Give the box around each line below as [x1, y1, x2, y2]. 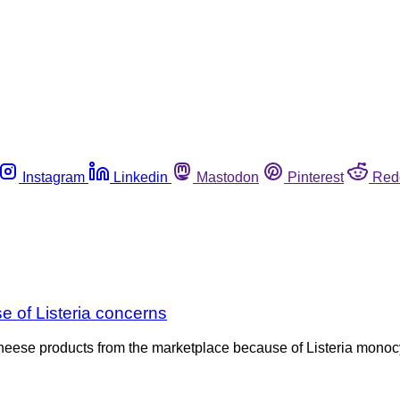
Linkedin [113, 169, 168, 185]
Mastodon [196, 169, 259, 185]
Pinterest [287, 169, 344, 185]
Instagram [22, 169, 85, 185]
